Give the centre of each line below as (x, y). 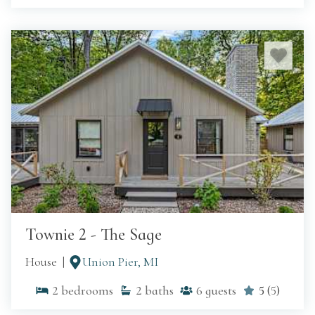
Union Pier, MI (120, 262)
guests (221, 291)
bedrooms (87, 291)
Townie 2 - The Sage (94, 235)
